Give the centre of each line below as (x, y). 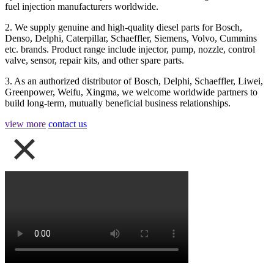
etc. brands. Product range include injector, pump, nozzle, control (130, 49)
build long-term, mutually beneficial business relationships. (118, 103)
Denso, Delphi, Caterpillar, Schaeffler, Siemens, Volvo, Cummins (131, 38)
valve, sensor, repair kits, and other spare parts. (94, 60)
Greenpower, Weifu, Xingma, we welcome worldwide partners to (131, 92)
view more (25, 124)
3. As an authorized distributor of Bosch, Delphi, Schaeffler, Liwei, (134, 81)
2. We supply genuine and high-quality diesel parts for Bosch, (124, 27)
